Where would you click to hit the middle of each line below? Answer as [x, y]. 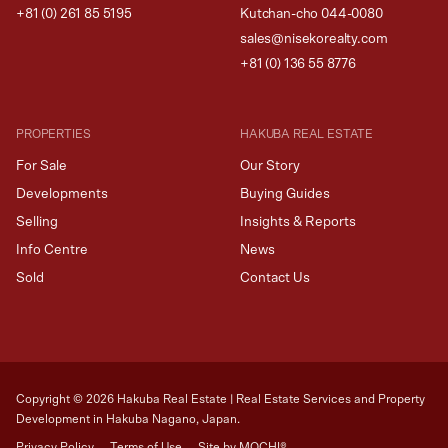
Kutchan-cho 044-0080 [311, 13]
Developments [62, 193]
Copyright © [51, 398]
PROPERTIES [53, 133]
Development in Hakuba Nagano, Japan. [128, 418]
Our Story [270, 165]
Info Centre [52, 249]
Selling [37, 221]
